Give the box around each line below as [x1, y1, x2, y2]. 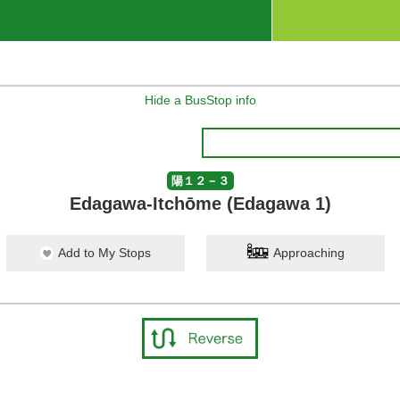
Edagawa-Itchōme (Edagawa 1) [69, 194, 331, 213]
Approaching [273, 246, 345, 260]
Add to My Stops [58, 246, 151, 260]
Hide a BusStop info [144, 93, 256, 107]
